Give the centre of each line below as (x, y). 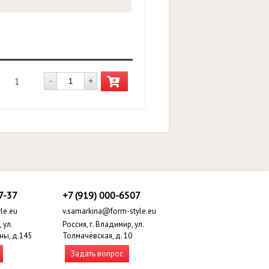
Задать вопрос (97, 254)
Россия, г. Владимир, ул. (103, 224)
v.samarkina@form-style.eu (109, 211)
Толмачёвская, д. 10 (97, 236)
